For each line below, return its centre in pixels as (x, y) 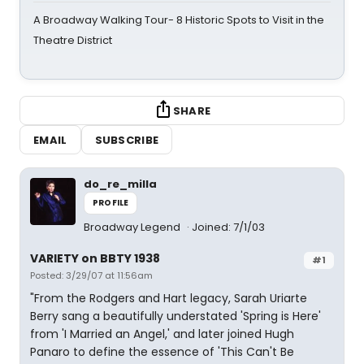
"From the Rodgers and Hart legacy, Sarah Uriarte (169, 298)
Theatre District (74, 40)
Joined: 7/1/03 (228, 227)
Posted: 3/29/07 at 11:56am (91, 275)
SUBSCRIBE (127, 140)
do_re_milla (120, 184)
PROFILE (111, 203)
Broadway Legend (133, 227)
